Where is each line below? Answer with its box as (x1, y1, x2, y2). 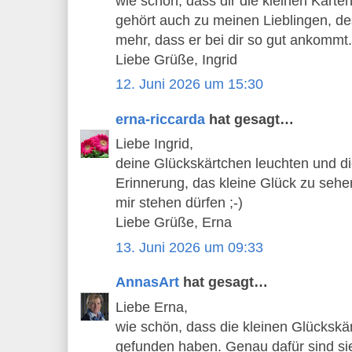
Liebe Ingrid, (115, 136, 193, 152)
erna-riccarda (115, 111, 205, 127)
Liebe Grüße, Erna (115, 214, 232, 231)
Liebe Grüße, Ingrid (115, 51, 237, 68)
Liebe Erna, (115, 299, 188, 315)
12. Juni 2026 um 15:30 (115, 76, 263, 93)
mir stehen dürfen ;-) (115, 195, 243, 211)
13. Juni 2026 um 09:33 (115, 239, 263, 255)
